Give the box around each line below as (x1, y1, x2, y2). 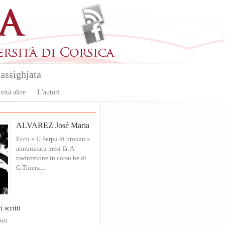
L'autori (37, 88, 60, 96)
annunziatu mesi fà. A (16, 145, 74, 152)
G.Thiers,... (16, 164, 45, 171)
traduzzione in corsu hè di (16, 155, 86, 162)
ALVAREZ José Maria (16, 121, 89, 130)
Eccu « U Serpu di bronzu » (16, 136, 90, 143)
